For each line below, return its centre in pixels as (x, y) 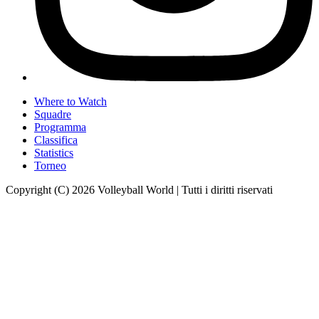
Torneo (50, 165)
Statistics (54, 152)
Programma (60, 127)
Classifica (56, 140)
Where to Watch (70, 101)
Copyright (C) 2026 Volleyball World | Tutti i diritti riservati (139, 189)
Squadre (53, 114)
